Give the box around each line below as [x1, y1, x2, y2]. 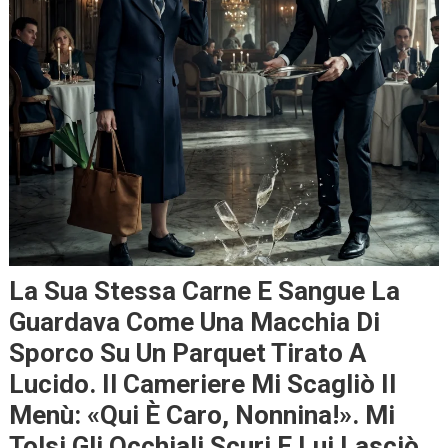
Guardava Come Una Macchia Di [8, 306, 380, 337]
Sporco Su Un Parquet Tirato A [8, 337, 366, 368]
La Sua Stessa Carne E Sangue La [8, 275, 400, 306]
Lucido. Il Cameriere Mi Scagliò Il [8, 368, 396, 399]
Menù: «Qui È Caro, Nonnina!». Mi [8, 399, 395, 430]
